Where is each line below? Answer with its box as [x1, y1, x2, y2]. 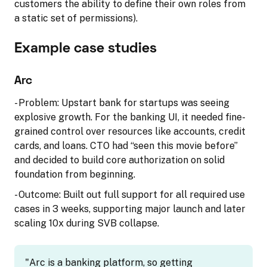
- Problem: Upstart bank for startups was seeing [14, 97, 229, 108]
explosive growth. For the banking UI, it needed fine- [14, 111, 246, 123]
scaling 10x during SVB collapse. [14, 217, 159, 229]
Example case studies [14, 42, 157, 55]
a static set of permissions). [14, 12, 138, 24]
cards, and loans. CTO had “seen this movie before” [14, 139, 238, 151]
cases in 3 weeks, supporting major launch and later [14, 203, 246, 215]
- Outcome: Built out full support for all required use [14, 188, 245, 200]
